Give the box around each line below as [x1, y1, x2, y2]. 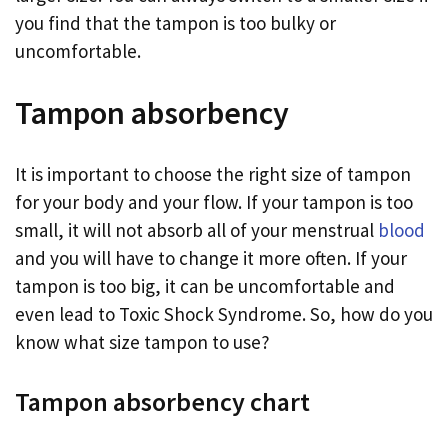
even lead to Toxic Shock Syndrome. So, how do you [15, 302, 433, 327]
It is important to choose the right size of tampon [15, 162, 411, 187]
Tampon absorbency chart [15, 384, 310, 418]
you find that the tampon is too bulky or [15, 11, 336, 36]
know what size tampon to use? [15, 330, 270, 355]
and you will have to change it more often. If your [15, 246, 407, 271]
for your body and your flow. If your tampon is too [15, 190, 413, 215]
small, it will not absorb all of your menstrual [15, 218, 378, 243]
